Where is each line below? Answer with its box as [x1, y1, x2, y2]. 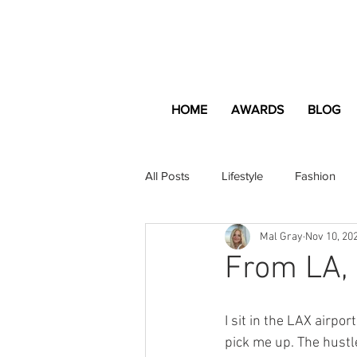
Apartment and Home [177, 232, 289, 246]
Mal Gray [260, 229, 303, 244]
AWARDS [231, 103, 284, 116]
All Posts [145, 168, 190, 182]
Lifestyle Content [250, 296, 335, 310]
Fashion [295, 168, 335, 182]
